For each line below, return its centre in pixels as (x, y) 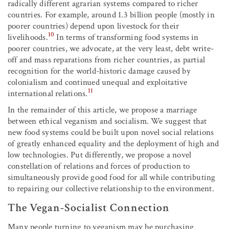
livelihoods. (28, 37)
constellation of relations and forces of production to (99, 166)
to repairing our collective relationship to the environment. (111, 188)
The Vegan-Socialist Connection (89, 208)
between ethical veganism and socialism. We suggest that (107, 121)
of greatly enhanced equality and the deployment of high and (113, 143)
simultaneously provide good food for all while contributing (112, 177)
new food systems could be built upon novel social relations (111, 132)
